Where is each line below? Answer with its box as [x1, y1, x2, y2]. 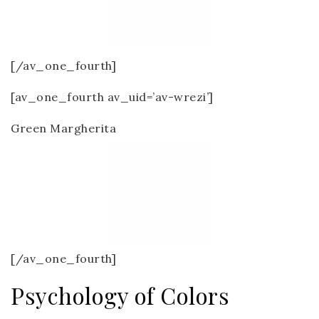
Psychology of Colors [11, 280, 229, 310]
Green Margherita [11, 121, 116, 135]
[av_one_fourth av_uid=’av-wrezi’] [11, 90, 214, 104]
